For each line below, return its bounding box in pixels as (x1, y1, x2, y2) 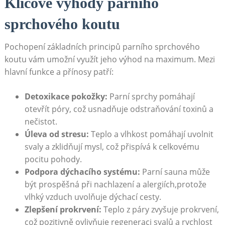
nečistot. (24, 116, 57, 127)
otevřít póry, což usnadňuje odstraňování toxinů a (24, 103, 213, 115)
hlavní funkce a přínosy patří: (4, 66, 114, 77)
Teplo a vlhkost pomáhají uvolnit (88, 128, 213, 140)
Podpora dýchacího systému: (24, 166, 140, 177)
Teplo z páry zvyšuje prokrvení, (101, 203, 219, 215)
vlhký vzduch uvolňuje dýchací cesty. (24, 191, 161, 202)
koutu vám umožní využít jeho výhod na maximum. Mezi (4, 53, 215, 65)
